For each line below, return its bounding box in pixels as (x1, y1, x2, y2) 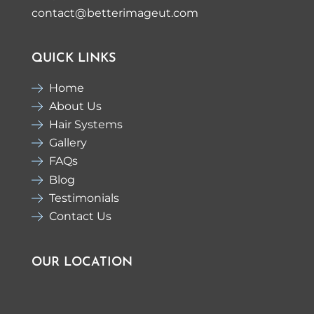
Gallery (48, 136, 87, 150)
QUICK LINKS (31, 51, 116, 65)
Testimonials (48, 191, 119, 205)
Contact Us (48, 209, 111, 223)
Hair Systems (48, 117, 123, 131)
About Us (48, 99, 102, 113)
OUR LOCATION (31, 256, 132, 270)
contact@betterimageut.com (31, 6, 198, 20)
